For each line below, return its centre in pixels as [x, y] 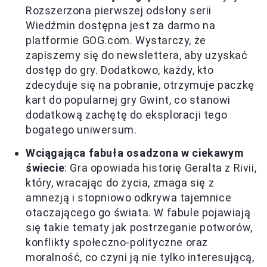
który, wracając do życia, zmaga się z [120, 183]
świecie [45, 168]
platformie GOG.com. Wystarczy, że [116, 41]
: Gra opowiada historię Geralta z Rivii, [161, 168]
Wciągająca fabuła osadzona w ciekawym [135, 153]
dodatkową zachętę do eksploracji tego [127, 115]
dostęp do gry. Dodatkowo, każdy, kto [120, 70]
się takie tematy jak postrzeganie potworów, [139, 228]
